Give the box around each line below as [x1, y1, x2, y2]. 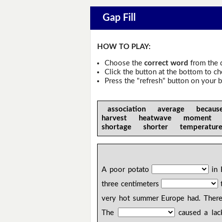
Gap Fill [102, 13, 136, 23]
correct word [144, 59, 188, 67]
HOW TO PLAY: [97, 43, 151, 51]
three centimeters [102, 180, 162, 188]
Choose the [104, 59, 144, 67]
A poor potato [102, 166, 152, 174]
